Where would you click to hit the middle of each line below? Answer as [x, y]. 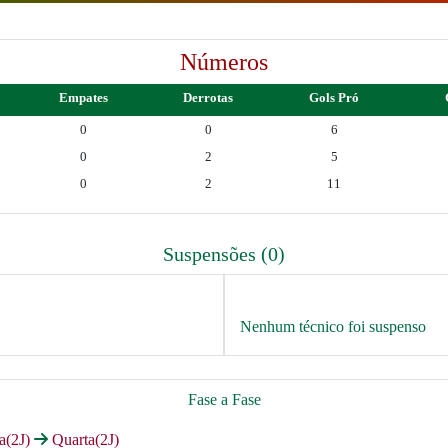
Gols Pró [334, 97]
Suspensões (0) [224, 254]
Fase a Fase [224, 399]
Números [224, 62]
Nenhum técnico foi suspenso [333, 326]
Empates [83, 97]
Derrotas [208, 97]
